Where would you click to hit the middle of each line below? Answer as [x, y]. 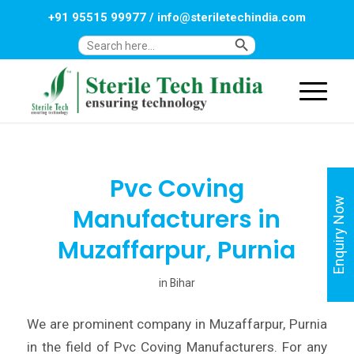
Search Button [269, 38]
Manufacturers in [177, 220]
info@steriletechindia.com [231, 17]
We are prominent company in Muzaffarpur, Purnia [177, 324]
